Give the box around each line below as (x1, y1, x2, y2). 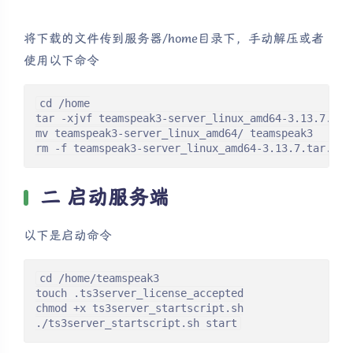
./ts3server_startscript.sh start (35, 317, 237, 330)
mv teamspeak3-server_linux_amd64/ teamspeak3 (35, 127, 313, 140)
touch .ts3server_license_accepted (35, 287, 243, 300)
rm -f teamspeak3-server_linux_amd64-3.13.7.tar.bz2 (35, 142, 351, 155)
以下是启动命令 (24, 228, 112, 244)
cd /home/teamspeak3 (39, 272, 159, 285)
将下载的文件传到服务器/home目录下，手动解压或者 (24, 31, 324, 47)
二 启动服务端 (40, 184, 169, 210)
